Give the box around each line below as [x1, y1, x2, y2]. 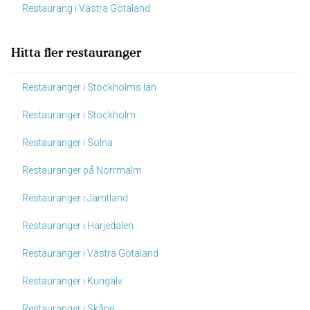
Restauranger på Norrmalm [22, 165, 142, 176]
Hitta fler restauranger [11, 45, 141, 60]
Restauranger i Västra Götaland [22, 248, 158, 259]
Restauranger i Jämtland [22, 192, 128, 203]
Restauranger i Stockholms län [22, 82, 156, 93]
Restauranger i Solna [22, 137, 113, 148]
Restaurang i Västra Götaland [22, 3, 150, 14]
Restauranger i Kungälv [22, 275, 122, 286]
